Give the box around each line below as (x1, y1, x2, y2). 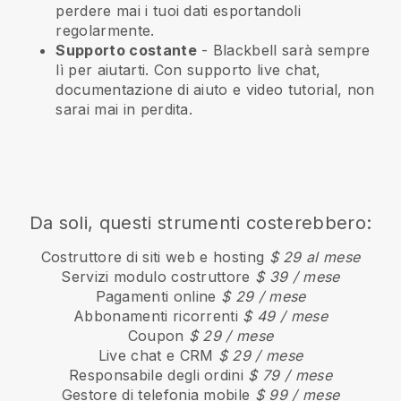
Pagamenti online (95, 287, 221, 306)
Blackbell (212, 41, 277, 60)
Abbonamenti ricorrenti (73, 307, 243, 326)
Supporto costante (55, 41, 197, 60)
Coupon (127, 327, 189, 346)
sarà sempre (277, 41, 371, 60)
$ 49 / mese (243, 307, 328, 326)
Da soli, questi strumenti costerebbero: (29, 212, 372, 235)
